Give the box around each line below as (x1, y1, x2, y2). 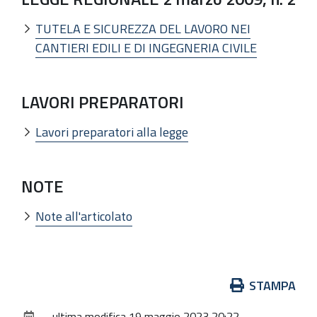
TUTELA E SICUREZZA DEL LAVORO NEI (35, 19, 250, 38)
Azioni (21, 275, 54, 295)
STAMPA (249, 276, 296, 296)
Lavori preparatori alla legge (35, 122, 188, 142)
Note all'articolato (35, 207, 132, 226)
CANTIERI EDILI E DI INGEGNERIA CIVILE (35, 38, 257, 57)
